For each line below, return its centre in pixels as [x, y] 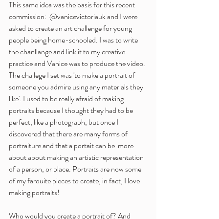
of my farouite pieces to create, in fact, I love [75, 181]
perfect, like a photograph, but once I [64, 122]
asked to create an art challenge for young [71, 28]
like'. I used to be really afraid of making [67, 99]
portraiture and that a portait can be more [72, 146]
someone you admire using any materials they [77, 87]
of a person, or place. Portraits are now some [76, 169]
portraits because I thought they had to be [72, 110]
